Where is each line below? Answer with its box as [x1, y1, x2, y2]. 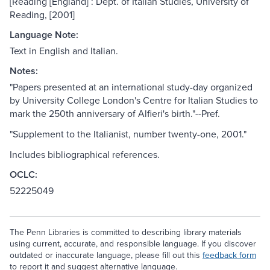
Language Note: [10, 28, 78, 42]
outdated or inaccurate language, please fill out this [10, 249, 202, 262]
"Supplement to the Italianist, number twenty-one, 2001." [10, 127, 246, 141]
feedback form [202, 249, 256, 262]
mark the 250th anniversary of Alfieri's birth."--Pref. [10, 107, 220, 121]
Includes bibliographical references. [10, 148, 160, 162]
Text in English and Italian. [10, 44, 118, 58]
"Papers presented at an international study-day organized [10, 80, 253, 94]
